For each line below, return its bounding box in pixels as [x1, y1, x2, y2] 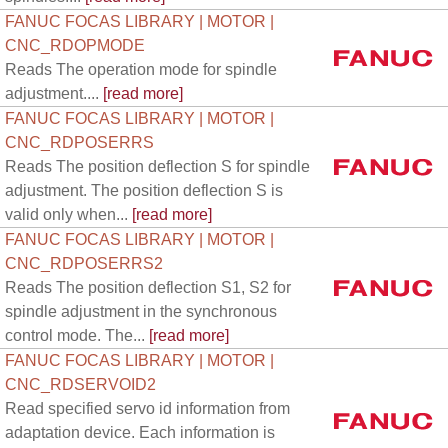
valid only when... [5, 206, 128, 223]
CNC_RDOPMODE [5, 37, 145, 54]
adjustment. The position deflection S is [5, 182, 283, 199]
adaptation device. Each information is [5, 424, 275, 441]
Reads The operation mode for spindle [5, 61, 277, 78]
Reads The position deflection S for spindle [5, 158, 310, 175]
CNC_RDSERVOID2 [5, 376, 156, 393]
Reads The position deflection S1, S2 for [5, 279, 291, 296]
